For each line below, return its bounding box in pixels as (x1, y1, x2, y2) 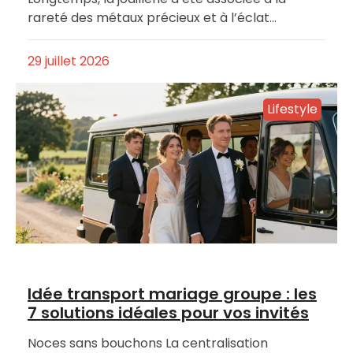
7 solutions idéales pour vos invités (28, 302, 309, 325)
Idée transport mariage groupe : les (28, 283, 317, 306)
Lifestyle (267, 100, 318, 119)
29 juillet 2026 (28, 52, 110, 71)
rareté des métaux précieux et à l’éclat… (28, 9, 277, 28)
